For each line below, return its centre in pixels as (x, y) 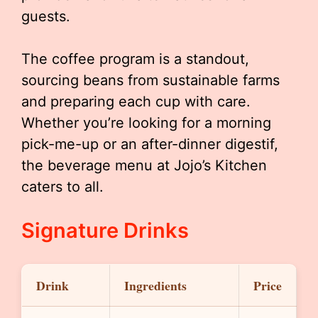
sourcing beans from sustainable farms (150, 80)
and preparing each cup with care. (136, 102)
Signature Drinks (105, 230)
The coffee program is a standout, (135, 59)
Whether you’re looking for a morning (146, 123)
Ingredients (155, 285)
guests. (46, 16)
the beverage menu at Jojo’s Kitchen (144, 165)
